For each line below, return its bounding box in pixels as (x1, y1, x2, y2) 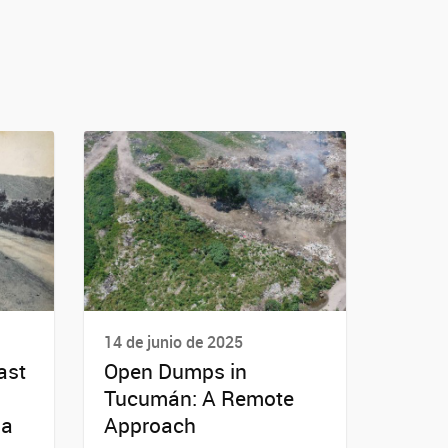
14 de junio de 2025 (103, 331, 243, 353)
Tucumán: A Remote (103, 384, 294, 413)
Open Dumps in (103, 357, 247, 386)
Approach (103, 411, 196, 440)
